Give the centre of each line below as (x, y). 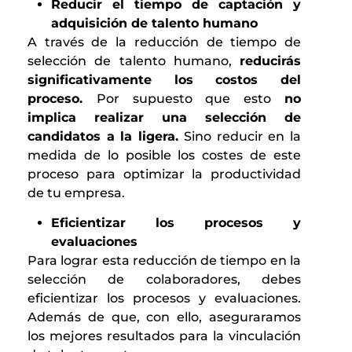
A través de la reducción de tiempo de (164, 42)
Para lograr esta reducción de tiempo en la (164, 261)
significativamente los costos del (164, 80)
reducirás (270, 61)
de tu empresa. (76, 193)
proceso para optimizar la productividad (164, 174)
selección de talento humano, (134, 61)
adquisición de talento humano (154, 24)
